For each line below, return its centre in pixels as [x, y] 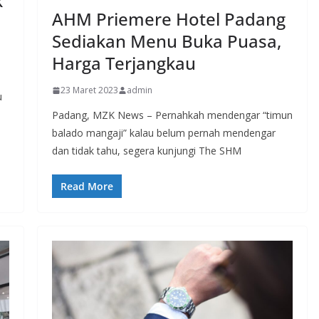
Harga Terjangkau [124, 63]
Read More [87, 187]
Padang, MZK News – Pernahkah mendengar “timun [172, 115]
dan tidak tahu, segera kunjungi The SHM [146, 151]
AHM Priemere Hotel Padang [168, 19]
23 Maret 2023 [89, 90]
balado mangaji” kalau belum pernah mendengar [163, 133]
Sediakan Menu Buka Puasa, [166, 41]
